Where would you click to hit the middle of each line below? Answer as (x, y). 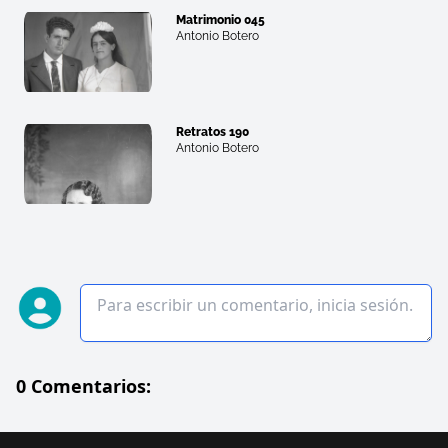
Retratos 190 (212, 132)
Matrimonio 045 (220, 20)
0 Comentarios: (83, 386)
